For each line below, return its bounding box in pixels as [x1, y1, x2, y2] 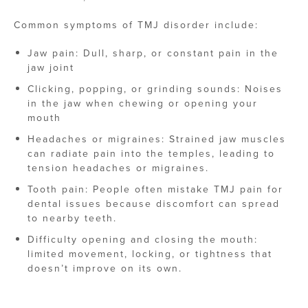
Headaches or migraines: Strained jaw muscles [27, 132, 286, 146]
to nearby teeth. [27, 211, 117, 225]
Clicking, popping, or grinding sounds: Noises [27, 82, 283, 96]
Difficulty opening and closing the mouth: [27, 232, 258, 247]
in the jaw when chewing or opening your [27, 96, 258, 111]
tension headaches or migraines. [27, 161, 209, 175]
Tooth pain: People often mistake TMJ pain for [27, 182, 283, 197]
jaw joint [27, 60, 78, 75]
